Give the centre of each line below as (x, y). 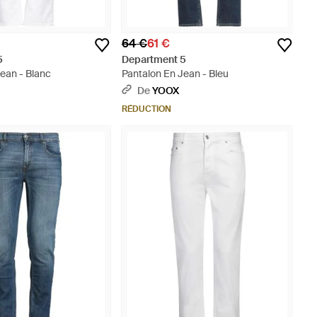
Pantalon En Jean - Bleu (175, 74)
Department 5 (154, 60)
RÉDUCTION (146, 109)
